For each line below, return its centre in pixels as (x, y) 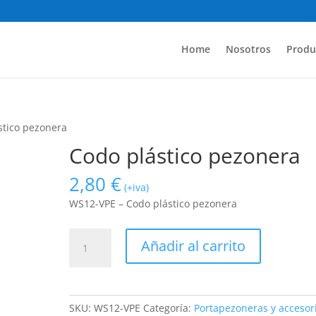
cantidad (90, 285)
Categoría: (169, 308)
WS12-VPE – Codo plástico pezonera (153, 203)
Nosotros (248, 49)
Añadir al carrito (194, 246)
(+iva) (137, 187)
